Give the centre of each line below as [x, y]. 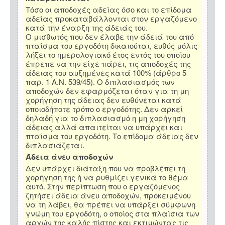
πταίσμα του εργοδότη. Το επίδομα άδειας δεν [112, 136]
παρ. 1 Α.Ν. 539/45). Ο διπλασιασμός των [100, 82]
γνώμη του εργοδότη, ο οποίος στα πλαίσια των [113, 213]
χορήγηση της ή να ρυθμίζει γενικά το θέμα [107, 177]
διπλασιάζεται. [55, 145]
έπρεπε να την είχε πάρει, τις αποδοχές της [108, 64]
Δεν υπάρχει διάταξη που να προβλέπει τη [105, 168]
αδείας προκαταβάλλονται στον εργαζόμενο [111, 19]
